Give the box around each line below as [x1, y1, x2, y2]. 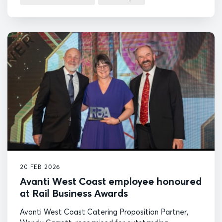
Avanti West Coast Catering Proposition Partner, [20, 207, 188, 217]
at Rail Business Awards [20, 187, 128, 200]
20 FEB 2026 [20, 163, 61, 171]
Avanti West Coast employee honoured [20, 175, 202, 188]
